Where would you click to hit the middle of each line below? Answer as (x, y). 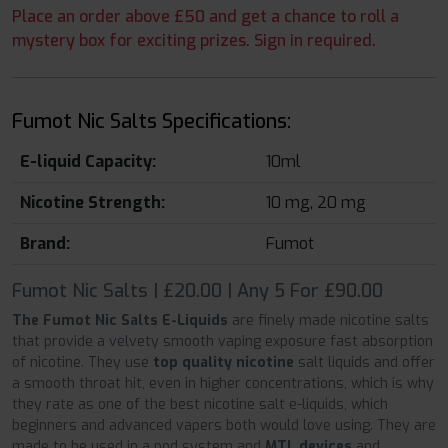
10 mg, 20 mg (316, 203)
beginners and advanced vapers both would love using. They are (224, 426)
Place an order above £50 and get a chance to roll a (205, 17)
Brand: (45, 244)
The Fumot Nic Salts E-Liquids (120, 321)
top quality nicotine (223, 363)
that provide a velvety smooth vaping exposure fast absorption (222, 342)
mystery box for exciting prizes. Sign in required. (194, 41)
